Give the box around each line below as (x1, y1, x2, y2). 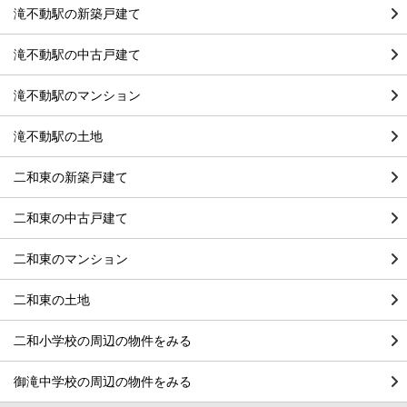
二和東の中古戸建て (14, 211, 128, 226)
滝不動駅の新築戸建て (14, 6, 141, 22)
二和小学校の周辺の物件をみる (14, 333, 192, 349)
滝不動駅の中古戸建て (14, 47, 141, 63)
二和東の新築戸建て (14, 170, 128, 185)
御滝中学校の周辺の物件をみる (14, 374, 192, 390)
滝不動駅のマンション (14, 88, 141, 104)
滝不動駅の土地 (14, 129, 103, 144)
